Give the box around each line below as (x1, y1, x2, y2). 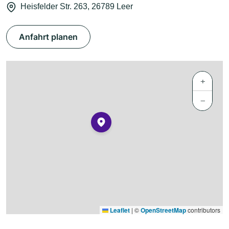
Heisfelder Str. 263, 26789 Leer (20, 2, 133, 11)
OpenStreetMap (141, 205, 186, 215)
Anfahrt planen (19, 32, 78, 42)
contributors (186, 205, 220, 215)
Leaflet (108, 205, 130, 215)
